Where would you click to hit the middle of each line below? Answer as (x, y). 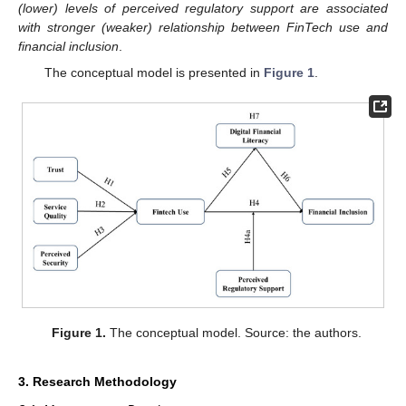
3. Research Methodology (97, 381)
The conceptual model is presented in (154, 72)
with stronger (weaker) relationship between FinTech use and (203, 28)
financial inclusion (68, 47)
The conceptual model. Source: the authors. (234, 333)
